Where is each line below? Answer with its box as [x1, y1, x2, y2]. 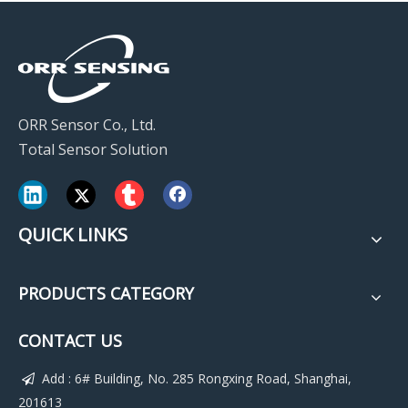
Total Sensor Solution [18, 139, 168, 160]
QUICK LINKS [18, 222, 127, 248]
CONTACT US [18, 330, 122, 352]
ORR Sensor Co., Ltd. [18, 115, 159, 136]
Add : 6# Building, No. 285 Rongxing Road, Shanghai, [38, 370, 352, 388]
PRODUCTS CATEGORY [18, 282, 194, 305]
